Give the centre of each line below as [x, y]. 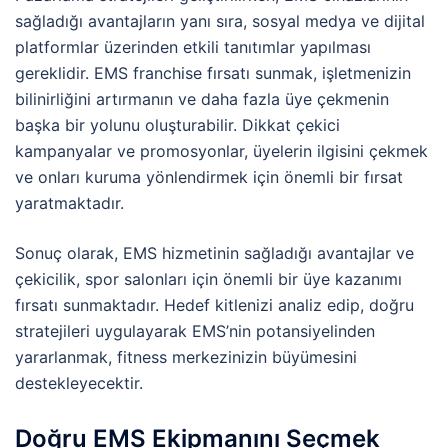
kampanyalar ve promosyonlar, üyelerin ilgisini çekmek [221, 151]
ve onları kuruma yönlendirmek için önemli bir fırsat [209, 177]
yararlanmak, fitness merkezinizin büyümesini [186, 357]
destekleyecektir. [79, 383]
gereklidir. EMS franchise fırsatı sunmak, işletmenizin [213, 73]
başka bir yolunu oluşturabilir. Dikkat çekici [177, 125]
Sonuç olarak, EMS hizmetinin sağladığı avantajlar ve [214, 253]
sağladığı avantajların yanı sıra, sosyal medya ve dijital [220, 21]
